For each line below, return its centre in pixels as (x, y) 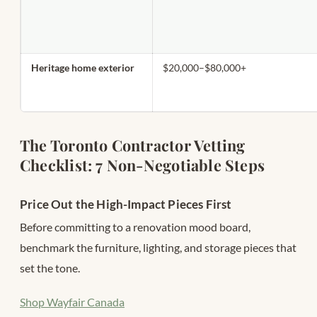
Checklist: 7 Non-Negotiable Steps (143, 165)
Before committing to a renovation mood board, (135, 227)
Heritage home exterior (83, 68)
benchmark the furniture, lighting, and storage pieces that (158, 248)
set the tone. (50, 268)
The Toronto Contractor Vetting (133, 145)
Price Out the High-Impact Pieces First (126, 204)
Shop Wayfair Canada (72, 301)
